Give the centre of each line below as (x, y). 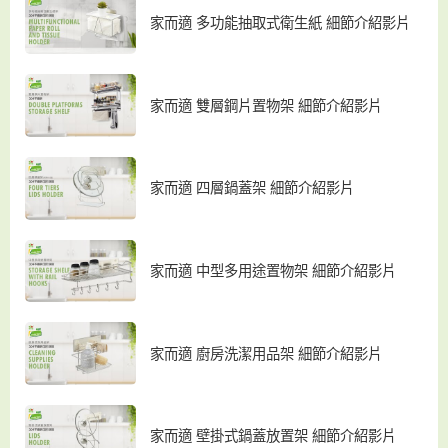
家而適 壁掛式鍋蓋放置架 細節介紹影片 (273, 436)
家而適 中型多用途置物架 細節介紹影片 (273, 270)
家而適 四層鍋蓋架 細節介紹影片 (252, 188)
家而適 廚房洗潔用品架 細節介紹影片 (266, 353)
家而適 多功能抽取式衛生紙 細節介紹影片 (280, 22)
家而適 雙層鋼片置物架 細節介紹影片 (266, 105)
